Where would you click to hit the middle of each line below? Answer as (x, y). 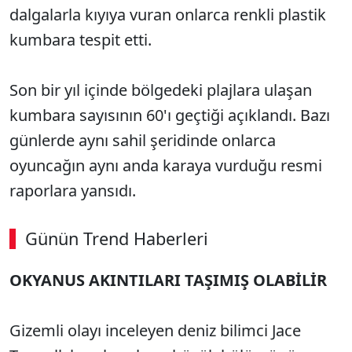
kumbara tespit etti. (81, 40)
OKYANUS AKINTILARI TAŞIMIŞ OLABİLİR (168, 280)
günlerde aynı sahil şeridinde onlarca (143, 140)
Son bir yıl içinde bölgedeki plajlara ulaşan (161, 90)
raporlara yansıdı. (73, 191)
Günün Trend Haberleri (117, 238)
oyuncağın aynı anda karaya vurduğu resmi (166, 165)
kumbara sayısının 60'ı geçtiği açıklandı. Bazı (170, 115)
